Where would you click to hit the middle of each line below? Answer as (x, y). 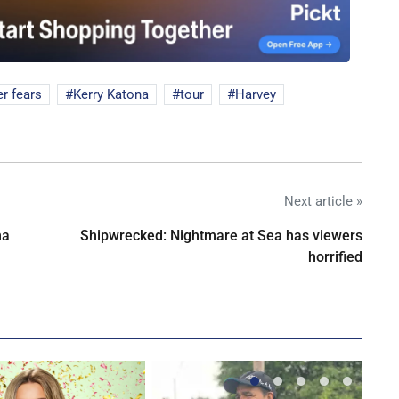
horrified (335, 257)
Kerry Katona (111, 95)
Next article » (323, 202)
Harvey (256, 95)
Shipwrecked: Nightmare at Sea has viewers (221, 236)
